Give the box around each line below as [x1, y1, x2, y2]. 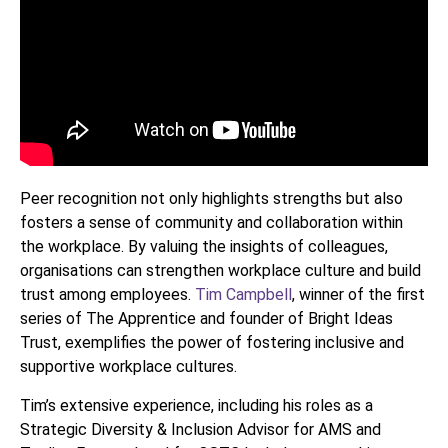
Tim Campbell [195, 285, 292, 305]
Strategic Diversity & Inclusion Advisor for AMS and [20, 419, 381, 439]
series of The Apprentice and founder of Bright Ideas [20, 309, 393, 329]
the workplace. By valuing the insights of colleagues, [20, 237, 388, 257]
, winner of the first [292, 285, 425, 305]
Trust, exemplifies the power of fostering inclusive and [20, 333, 404, 353]
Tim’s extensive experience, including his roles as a [20, 395, 373, 415]
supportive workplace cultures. [20, 357, 237, 377]
